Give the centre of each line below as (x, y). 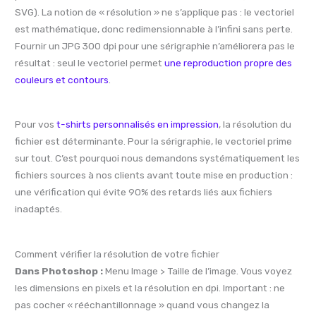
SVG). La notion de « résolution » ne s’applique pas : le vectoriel (155, 12)
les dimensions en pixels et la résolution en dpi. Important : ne (150, 287)
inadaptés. (39, 209)
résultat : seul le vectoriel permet (90, 62)
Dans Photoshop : (59, 271)
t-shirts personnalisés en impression (138, 124)
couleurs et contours (62, 79)
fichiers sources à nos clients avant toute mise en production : (154, 175)
